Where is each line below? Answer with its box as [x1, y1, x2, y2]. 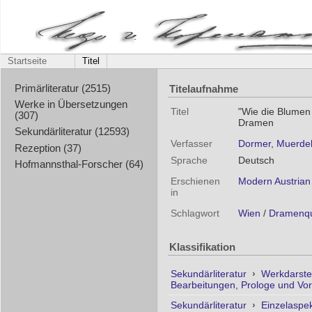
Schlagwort [171, 208, 219, 219]
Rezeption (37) [14, 142, 81, 154]
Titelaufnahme [169, 82, 238, 95]
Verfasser [171, 138, 212, 149]
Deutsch [237, 155, 274, 166]
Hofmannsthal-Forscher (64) [14, 158, 143, 170]
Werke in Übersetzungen [14, 99, 127, 111]
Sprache [171, 155, 208, 166]
